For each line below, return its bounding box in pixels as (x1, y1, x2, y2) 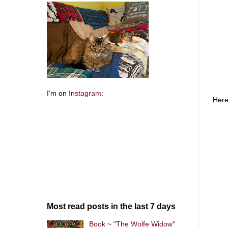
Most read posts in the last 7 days (47, 202, 176, 211)
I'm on (47, 90, 69, 97)
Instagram (69, 90, 101, 97)
